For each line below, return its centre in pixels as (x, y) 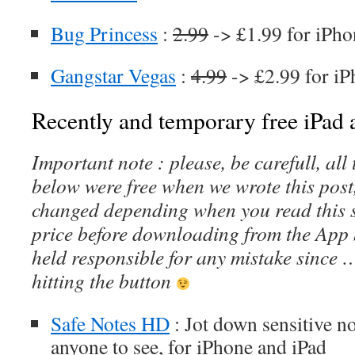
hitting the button (104, 281)
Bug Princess (104, 33)
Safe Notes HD (110, 323)
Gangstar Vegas (113, 75)
